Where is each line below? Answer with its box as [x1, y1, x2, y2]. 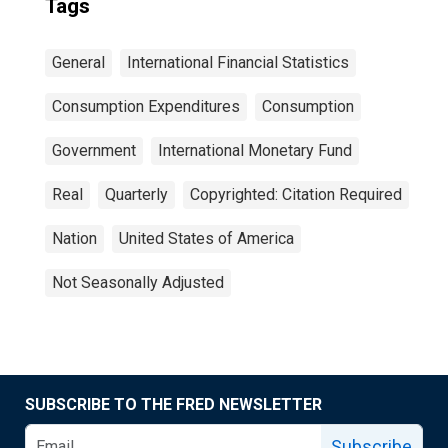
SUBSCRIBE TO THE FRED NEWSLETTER [25, 395, 322, 414]
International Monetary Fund [158, 141, 352, 160]
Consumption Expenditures [52, 97, 240, 116]
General [52, 53, 105, 72]
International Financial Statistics [127, 53, 349, 72]
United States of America [119, 229, 294, 248]
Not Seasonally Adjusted [52, 273, 224, 292]
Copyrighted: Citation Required [190, 185, 402, 204]
